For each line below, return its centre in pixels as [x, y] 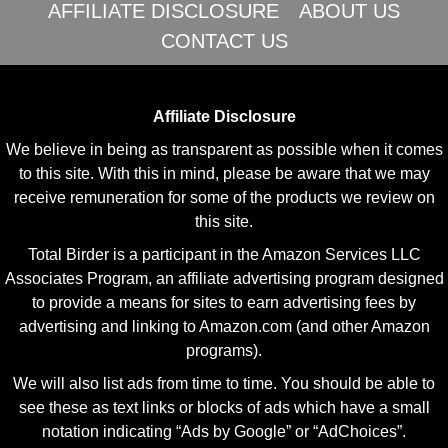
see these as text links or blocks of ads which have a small [224, 407]
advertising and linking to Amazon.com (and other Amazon [224, 326]
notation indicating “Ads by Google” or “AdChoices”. [224, 431]
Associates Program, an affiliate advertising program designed [224, 278]
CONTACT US [224, 40]
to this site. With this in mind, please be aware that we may [224, 173]
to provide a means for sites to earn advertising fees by [224, 302]
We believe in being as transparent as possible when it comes [224, 149]
